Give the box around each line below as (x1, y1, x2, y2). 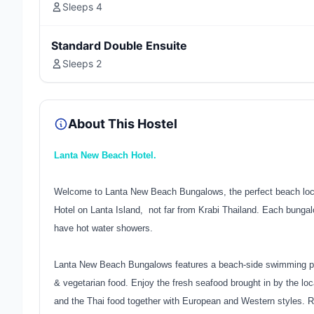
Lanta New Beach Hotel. (54, 150, 156, 161)
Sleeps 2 (62, 57, 102, 69)
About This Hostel (68, 116, 177, 131)
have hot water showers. (54, 223, 153, 233)
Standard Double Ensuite (51, 39, 187, 53)
